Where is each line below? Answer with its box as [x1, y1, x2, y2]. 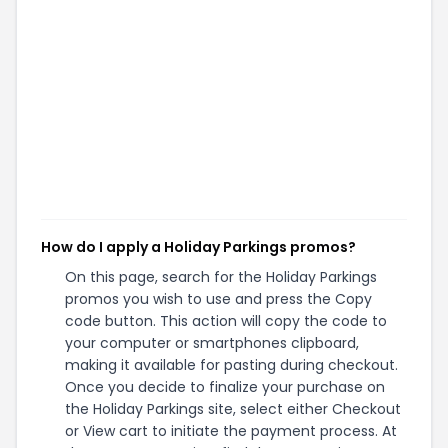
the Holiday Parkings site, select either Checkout [65, 399, 401, 419]
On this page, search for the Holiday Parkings [65, 267, 377, 287]
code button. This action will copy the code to [65, 311, 387, 331]
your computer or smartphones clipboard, [65, 333, 359, 353]
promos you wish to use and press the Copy [65, 289, 372, 309]
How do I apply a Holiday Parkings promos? [41, 237, 356, 257]
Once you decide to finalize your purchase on [65, 377, 385, 397]
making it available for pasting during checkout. [65, 355, 398, 375]
